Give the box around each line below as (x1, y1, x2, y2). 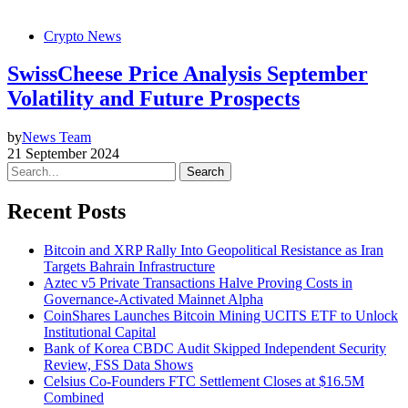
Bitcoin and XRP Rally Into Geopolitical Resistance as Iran (44, 242, 383, 259)
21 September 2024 (7, 146, 119, 162)
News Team (22, 129, 91, 146)
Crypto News (44, 27, 121, 44)
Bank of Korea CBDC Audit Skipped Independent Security (44, 341, 386, 357)
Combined (44, 390, 104, 406)
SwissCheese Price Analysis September (7, 62, 368, 87)
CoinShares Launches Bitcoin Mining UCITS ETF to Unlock (44, 308, 398, 324)
